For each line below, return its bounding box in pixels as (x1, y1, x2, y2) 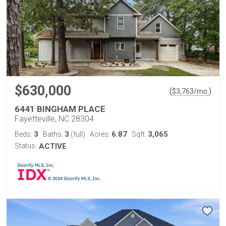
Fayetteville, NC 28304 (15, 114, 94, 124)
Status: (15, 142, 37, 150)
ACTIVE (39, 142, 67, 151)
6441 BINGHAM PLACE (15, 104, 105, 114)
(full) (69, 130, 85, 138)
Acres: (90, 130, 111, 138)
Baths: (43, 130, 65, 138)
